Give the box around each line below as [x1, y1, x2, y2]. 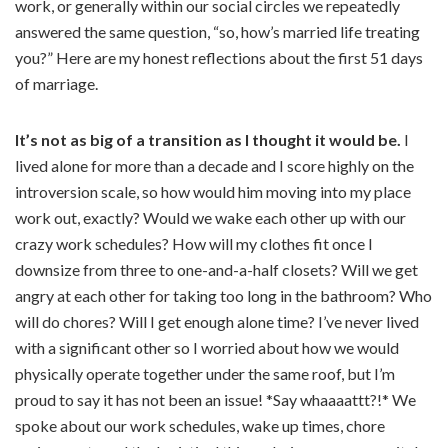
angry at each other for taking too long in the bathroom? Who [15, 286, 432, 306]
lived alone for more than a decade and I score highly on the [15, 156, 414, 176]
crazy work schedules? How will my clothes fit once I [15, 234, 373, 254]
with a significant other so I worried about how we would [15, 338, 399, 358]
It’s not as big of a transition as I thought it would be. [15, 130, 404, 150]
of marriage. [15, 74, 98, 94]
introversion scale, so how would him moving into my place [15, 182, 411, 202]
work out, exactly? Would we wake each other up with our [15, 208, 406, 228]
